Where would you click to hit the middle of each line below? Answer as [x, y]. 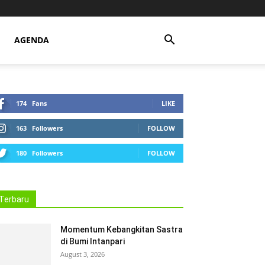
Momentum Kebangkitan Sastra [122, 230]
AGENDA [32, 40]
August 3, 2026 [83, 254]
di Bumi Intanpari [93, 241]
